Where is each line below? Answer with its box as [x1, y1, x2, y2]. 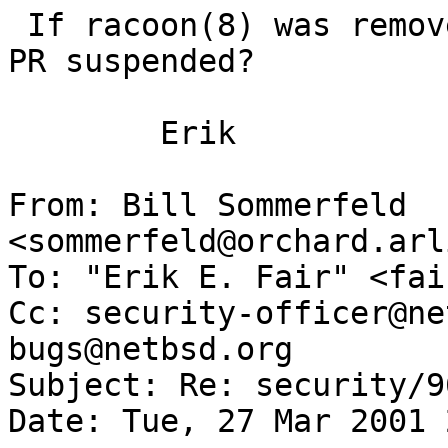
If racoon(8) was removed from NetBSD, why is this [8, 7, 27, 44]
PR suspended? [8, 43, 255, 80]
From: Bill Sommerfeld [8, 187, 407, 224]
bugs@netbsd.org [8, 331, 293, 368]
